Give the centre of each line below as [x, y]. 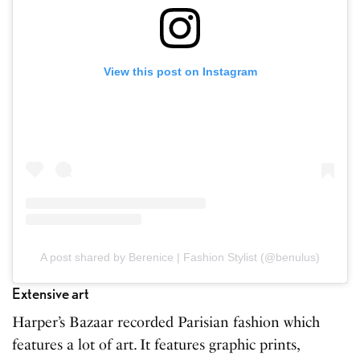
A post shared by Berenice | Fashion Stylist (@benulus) [180, 257]
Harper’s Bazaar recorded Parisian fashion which [166, 322]
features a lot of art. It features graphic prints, [156, 344]
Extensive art [51, 293]
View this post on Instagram [180, 72]
